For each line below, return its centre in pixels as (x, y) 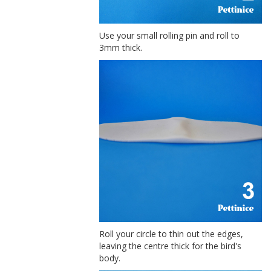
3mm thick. (121, 47)
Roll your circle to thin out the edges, (171, 234)
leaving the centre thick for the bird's (171, 246)
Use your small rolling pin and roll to (170, 35)
